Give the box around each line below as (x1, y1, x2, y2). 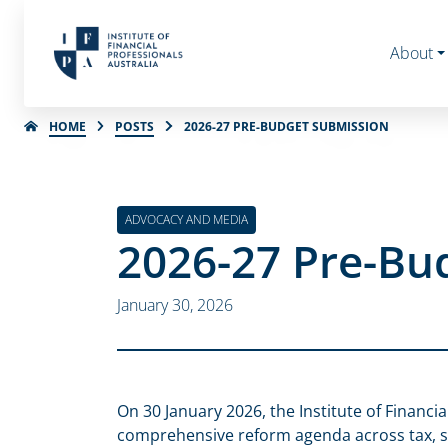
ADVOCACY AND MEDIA (125, 211, 248, 228)
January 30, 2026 (117, 294, 233, 316)
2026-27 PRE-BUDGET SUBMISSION (183, 117, 389, 135)
